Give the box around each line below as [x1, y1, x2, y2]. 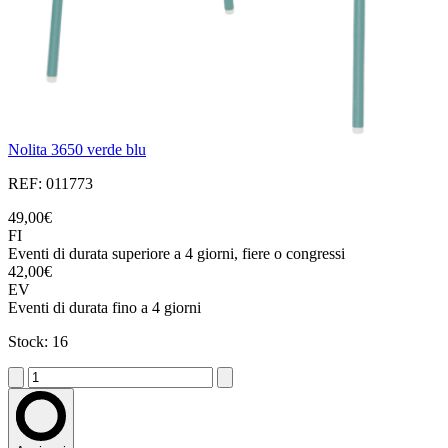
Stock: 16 [8, 333, 68, 351]
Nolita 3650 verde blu [8, 141, 146, 159]
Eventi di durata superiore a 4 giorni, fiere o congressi [8, 245, 345, 263]
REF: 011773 [8, 175, 93, 193]
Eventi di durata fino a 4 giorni [8, 299, 201, 317]
